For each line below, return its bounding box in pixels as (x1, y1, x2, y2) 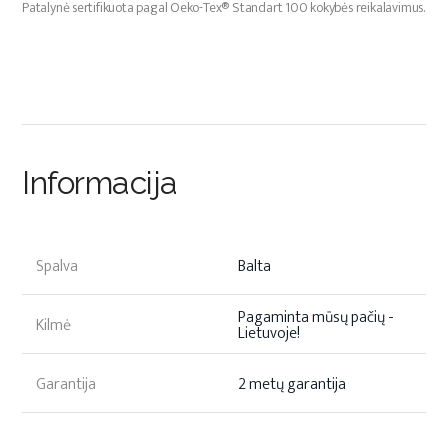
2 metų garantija (238, 371, 346, 399)
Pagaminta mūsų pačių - (238, 304, 394, 332)
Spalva (36, 253, 78, 281)
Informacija (22, 164, 178, 201)
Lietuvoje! (238, 320, 300, 348)
